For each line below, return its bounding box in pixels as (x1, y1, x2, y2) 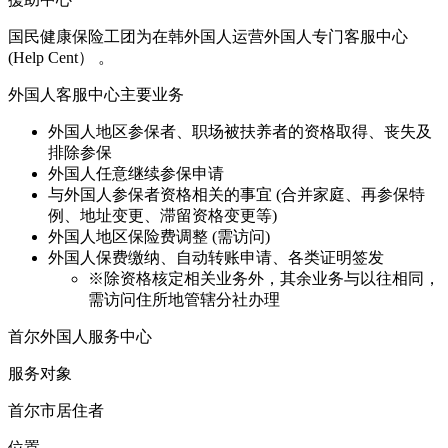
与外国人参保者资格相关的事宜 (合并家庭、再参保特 (48, 185, 425, 203)
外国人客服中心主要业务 (8, 85, 184, 103)
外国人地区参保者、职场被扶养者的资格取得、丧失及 (48, 122, 432, 140)
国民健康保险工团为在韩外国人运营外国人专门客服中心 (8, 27, 408, 45)
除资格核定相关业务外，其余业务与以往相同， (104, 269, 440, 287)
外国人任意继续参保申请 (48, 164, 224, 182)
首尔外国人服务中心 (8, 327, 152, 345)
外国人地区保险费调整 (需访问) (48, 227, 270, 245)
